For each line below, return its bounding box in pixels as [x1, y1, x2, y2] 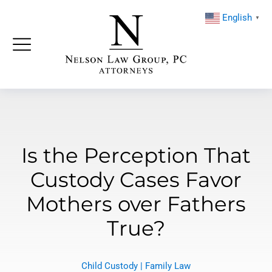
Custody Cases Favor [30, 166, 242, 192]
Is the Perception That [21, 142, 251, 168]
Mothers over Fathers [26, 191, 246, 217]
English [222, 12, 252, 24]
